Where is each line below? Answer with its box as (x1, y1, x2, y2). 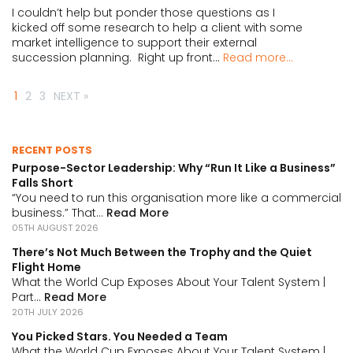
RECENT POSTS (12, 143, 92, 158)
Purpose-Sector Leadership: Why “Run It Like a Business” (12, 160, 336, 176)
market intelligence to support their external (12, 35, 257, 51)
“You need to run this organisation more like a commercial (12, 190, 341, 206)
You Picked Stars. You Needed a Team (12, 329, 228, 345)
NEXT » (54, 88, 88, 105)
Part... (12, 289, 44, 306)
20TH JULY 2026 (12, 306, 84, 319)
